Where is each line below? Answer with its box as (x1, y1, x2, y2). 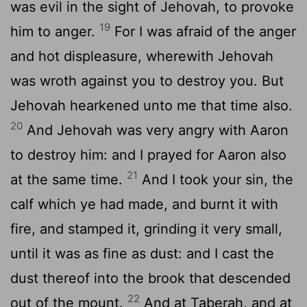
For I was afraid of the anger (110, 23, 296, 40)
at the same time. (10, 171, 127, 188)
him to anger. (10, 23, 99, 40)
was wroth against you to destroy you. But (10, 72, 284, 89)
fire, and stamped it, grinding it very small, (10, 220, 282, 237)
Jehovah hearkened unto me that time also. (10, 97, 293, 114)
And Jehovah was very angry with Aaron (23, 121, 288, 138)
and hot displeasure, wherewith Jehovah (10, 47, 273, 64)
